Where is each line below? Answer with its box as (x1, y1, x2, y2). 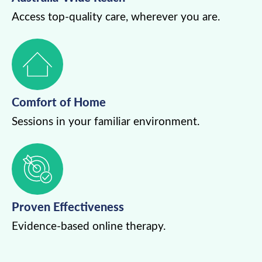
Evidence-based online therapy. (12, 221, 166, 233)
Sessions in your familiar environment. (12, 116, 199, 128)
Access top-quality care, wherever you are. (12, 12, 220, 23)
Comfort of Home (12, 95, 106, 109)
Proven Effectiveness (12, 199, 124, 214)
